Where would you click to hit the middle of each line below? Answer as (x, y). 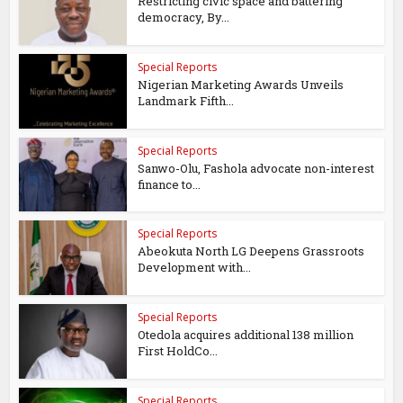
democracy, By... (184, 17)
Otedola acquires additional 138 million (246, 335)
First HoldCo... (178, 351)
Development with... (195, 268)
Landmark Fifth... (186, 100)
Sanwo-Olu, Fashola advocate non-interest (256, 168)
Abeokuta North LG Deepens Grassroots (251, 251)
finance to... (170, 184)
